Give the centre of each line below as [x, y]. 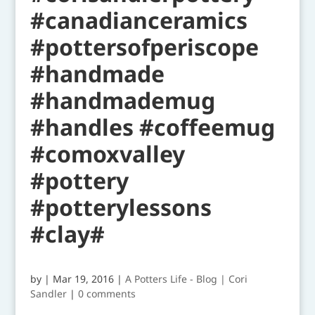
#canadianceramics [139, 20]
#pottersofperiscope [144, 47]
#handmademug [122, 100]
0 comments [107, 294]
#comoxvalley [107, 154]
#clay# [67, 234]
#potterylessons [121, 207]
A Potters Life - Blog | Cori [186, 279]
